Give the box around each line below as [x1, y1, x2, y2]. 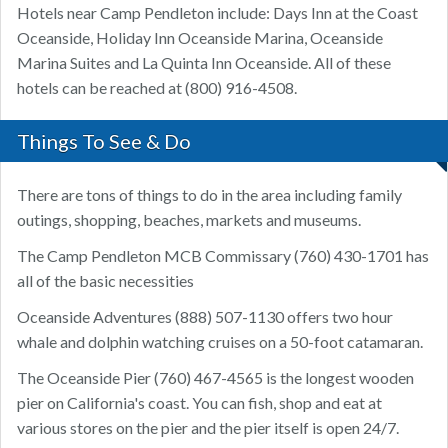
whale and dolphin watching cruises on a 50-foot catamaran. [17, 332, 423, 352]
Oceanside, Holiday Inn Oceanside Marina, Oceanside [17, 28, 383, 48]
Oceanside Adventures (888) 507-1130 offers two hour [17, 307, 393, 327]
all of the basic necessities [17, 271, 194, 291]
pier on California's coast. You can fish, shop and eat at [17, 393, 382, 413]
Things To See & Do [17, 129, 191, 154]
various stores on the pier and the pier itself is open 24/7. [17, 418, 399, 438]
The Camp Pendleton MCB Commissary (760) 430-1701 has [17, 246, 429, 266]
